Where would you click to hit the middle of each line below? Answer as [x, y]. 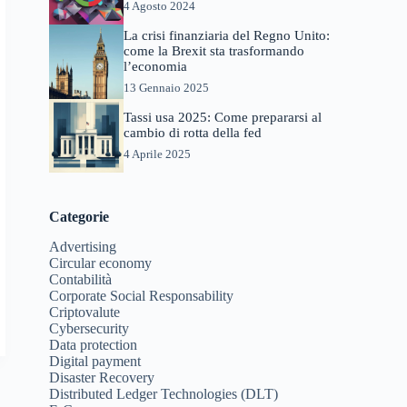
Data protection [94, 345]
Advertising [83, 247]
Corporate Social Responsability [142, 296]
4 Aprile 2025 [157, 154]
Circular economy [101, 263]
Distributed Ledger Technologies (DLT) [164, 394]
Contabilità [81, 279]
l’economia [155, 66]
